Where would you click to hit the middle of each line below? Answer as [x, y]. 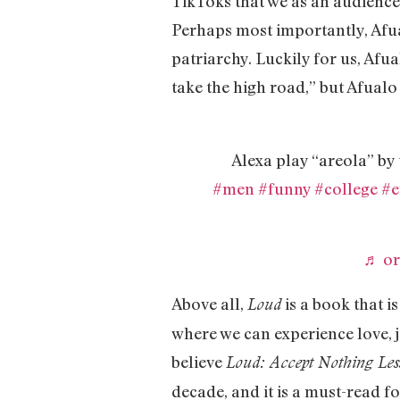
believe [199, 361]
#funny [284, 189]
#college [346, 189]
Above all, [209, 303]
